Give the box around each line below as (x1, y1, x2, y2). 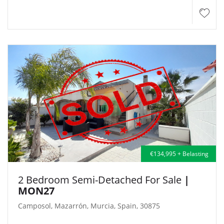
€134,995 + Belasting (148, 149, 208, 158)
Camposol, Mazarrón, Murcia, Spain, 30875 (18, 200, 160, 210)
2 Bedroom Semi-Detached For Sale (18, 172, 184, 186)
